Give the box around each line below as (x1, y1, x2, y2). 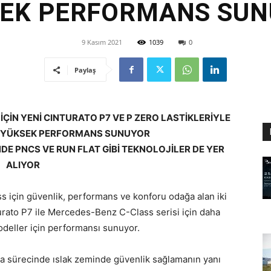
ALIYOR (6, 159, 40, 171)
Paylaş (74, 65, 96, 74)
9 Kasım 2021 (81, 38, 122, 47)
